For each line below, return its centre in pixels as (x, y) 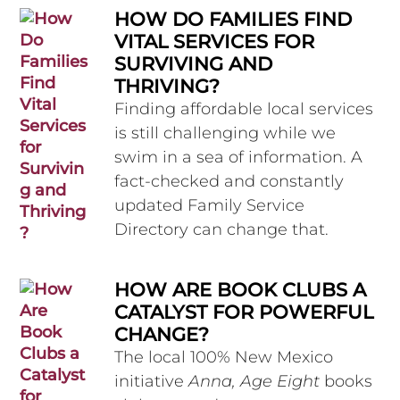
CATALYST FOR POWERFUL (244, 312)
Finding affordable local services (244, 108)
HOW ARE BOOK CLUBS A (241, 290)
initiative (152, 382)
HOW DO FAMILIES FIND (233, 19)
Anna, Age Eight (254, 382)
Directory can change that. (222, 229)
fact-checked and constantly (229, 181)
